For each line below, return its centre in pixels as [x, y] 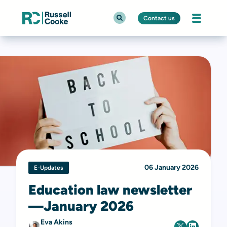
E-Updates [49, 168]
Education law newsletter [110, 190]
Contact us [159, 18]
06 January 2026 [172, 167]
